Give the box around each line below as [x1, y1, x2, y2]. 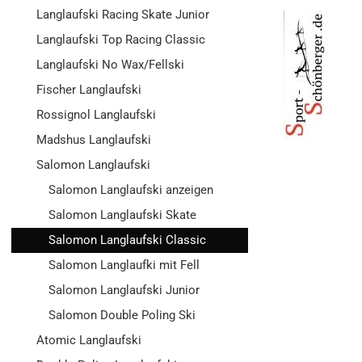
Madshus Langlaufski [36, 133, 151, 147]
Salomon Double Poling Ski [48, 308, 196, 322]
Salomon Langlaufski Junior [48, 283, 200, 297]
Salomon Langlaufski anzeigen [48, 183, 213, 197]
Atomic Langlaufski [36, 333, 141, 347]
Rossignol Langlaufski [36, 107, 156, 122]
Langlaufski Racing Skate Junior [36, 7, 209, 22]
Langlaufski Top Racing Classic [36, 32, 205, 47]
